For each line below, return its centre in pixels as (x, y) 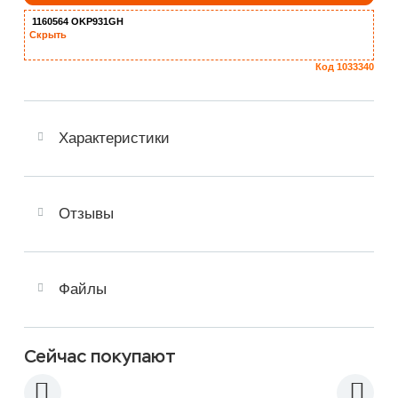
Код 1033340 (345, 66)
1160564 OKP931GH (76, 21)
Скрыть (48, 34)
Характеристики (114, 138)
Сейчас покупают (100, 356)
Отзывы (86, 213)
